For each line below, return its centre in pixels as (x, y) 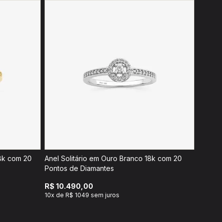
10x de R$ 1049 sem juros (82, 195)
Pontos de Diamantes (79, 168)
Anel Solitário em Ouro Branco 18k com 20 (113, 158)
